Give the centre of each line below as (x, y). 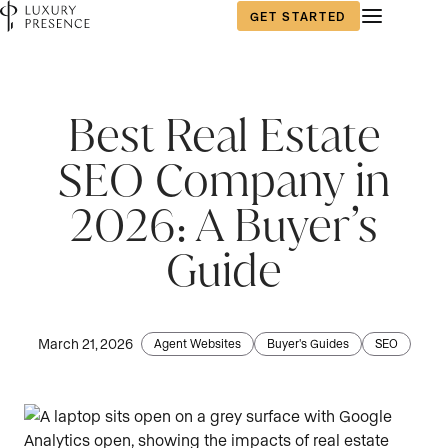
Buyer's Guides (307, 343)
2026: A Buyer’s (224, 224)
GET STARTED (298, 15)
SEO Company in (224, 179)
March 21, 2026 (85, 344)
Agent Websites (197, 343)
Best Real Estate (224, 134)
